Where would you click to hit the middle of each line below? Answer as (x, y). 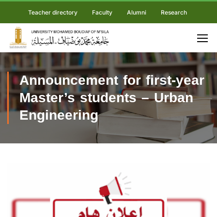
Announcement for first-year (112, 80)
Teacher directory (53, 12)
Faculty (102, 12)
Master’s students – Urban (106, 98)
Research (174, 12)
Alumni (136, 12)
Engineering (59, 115)
